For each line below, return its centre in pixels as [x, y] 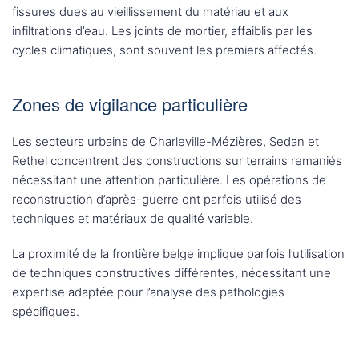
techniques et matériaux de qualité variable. [133, 218]
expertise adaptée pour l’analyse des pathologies [148, 292]
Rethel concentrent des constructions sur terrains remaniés [177, 161]
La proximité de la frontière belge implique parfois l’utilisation [178, 254]
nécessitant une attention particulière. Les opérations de [169, 180]
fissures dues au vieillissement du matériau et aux [150, 12]
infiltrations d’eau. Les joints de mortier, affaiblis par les [162, 31]
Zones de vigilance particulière [130, 104]
